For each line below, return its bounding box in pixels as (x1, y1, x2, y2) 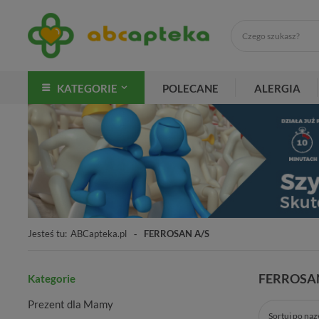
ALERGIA (254, 82, 300, 95)
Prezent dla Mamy (28, 298, 113, 311)
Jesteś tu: (28, 227, 67, 239)
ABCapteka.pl (70, 227, 127, 239)
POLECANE (162, 82, 219, 95)
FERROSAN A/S (144, 227, 209, 239)
